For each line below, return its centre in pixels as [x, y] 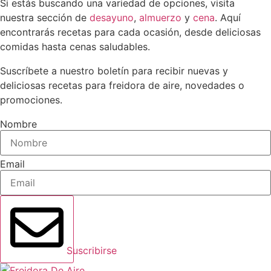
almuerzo [160, 17]
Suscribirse [92, 251]
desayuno [112, 17]
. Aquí [228, 17]
